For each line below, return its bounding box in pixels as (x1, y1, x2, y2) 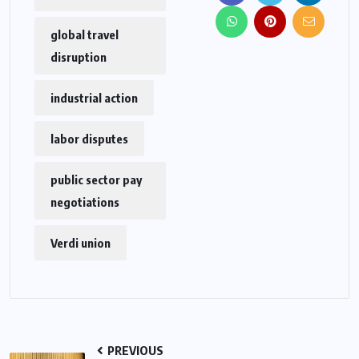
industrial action (50, 91, 138, 106)
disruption (50, 50, 107, 65)
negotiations (50, 195, 119, 210)
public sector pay (50, 172, 142, 188)
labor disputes (50, 131, 128, 147)
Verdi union (50, 236, 111, 251)
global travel (50, 27, 119, 42)
